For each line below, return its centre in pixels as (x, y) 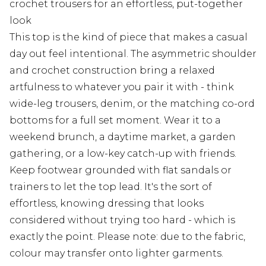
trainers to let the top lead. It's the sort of (111, 187)
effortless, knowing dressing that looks (107, 204)
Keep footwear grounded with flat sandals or (121, 170)
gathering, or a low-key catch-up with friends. (123, 154)
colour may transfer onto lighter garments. (116, 254)
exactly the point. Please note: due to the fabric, (127, 237)
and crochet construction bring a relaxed (112, 71)
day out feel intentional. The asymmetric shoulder (133, 54)
